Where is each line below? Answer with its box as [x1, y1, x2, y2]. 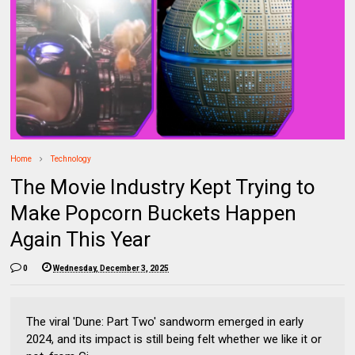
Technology [51, 154, 92, 163]
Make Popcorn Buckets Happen [10, 200, 297, 225]
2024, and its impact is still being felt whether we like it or [26, 331, 323, 346]
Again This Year [10, 227, 151, 251]
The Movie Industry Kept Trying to [10, 174, 316, 199]
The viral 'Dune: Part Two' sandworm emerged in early [26, 314, 304, 329]
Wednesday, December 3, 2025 [53, 263, 170, 273]
